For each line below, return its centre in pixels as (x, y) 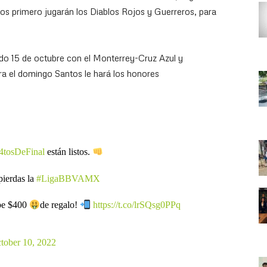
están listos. (68, 152)
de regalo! (60, 205)
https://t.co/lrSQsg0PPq (137, 205)
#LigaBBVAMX (69, 179)
